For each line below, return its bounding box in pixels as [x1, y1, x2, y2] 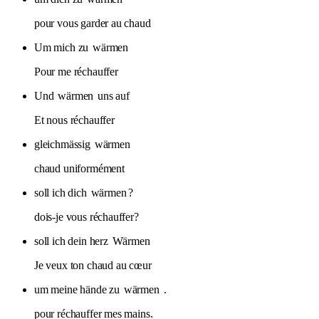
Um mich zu [34, 41, 92, 53]
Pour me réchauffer [34, 65, 118, 78]
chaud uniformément [34, 162, 125, 174]
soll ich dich [34, 186, 90, 199]
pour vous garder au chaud [34, 16, 151, 29]
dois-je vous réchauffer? [34, 210, 139, 223]
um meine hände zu [34, 283, 122, 296]
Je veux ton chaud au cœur [34, 258, 152, 271]
